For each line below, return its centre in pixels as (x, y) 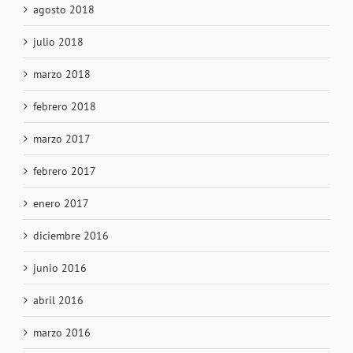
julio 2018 (58, 41)
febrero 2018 (65, 106)
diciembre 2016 (71, 235)
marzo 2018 (62, 74)
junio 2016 (60, 268)
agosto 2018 (64, 9)
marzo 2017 (62, 138)
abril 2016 (58, 300)
